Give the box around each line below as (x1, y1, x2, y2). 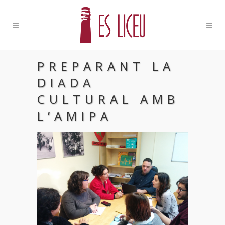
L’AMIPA (37, 107, 113, 124)
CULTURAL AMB (37, 91, 179, 107)
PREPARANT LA (37, 58, 175, 74)
